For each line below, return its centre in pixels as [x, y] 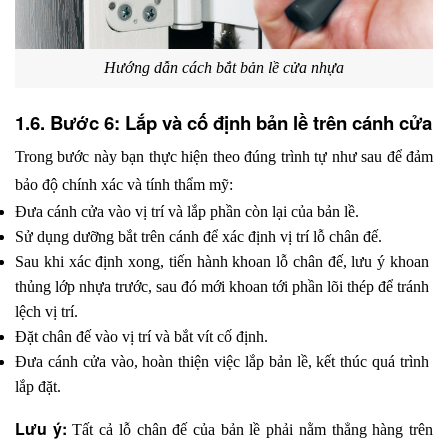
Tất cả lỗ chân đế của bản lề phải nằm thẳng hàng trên [253, 429]
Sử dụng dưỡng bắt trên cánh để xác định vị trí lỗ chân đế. [198, 236]
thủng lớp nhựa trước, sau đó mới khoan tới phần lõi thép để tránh [222, 286]
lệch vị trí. [46, 311]
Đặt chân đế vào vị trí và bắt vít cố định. [141, 336]
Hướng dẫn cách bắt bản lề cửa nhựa [224, 68]
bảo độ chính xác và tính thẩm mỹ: [124, 184]
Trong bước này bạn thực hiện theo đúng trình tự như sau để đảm [224, 156]
